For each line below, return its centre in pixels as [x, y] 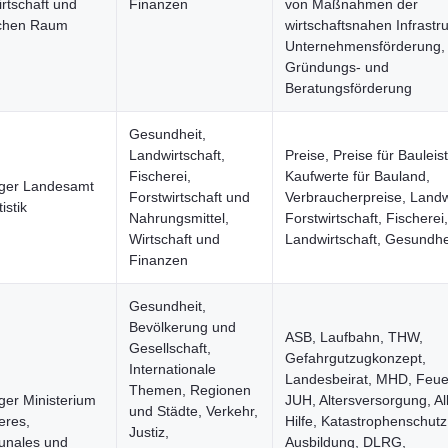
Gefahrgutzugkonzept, [355, 358]
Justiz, [149, 432]
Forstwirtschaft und [189, 197]
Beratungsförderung [348, 88]
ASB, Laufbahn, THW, [354, 337]
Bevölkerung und [182, 327]
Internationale [172, 369]
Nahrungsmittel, [179, 218]
